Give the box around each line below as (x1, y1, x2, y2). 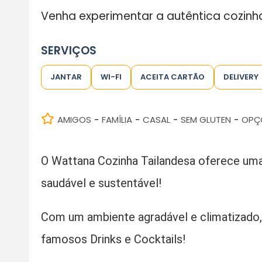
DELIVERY (223, 71, 258, 82)
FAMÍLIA (101, 113, 132, 126)
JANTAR (50, 71, 82, 82)
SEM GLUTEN (180, 113, 231, 126)
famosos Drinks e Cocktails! (40, 232, 185, 246)
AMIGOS (57, 113, 91, 126)
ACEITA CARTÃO (140, 71, 205, 82)
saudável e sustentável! (40, 175, 161, 190)
